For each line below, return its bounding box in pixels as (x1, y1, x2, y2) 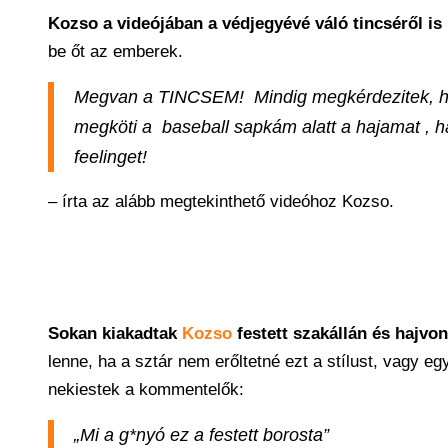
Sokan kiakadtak (48, 324, 182, 343)
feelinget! (74, 147, 147, 167)
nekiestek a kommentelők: (48, 380, 244, 399)
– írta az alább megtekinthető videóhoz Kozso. (48, 192, 394, 211)
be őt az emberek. (48, 42, 183, 61)
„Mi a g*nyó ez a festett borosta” (74, 425, 329, 445)
